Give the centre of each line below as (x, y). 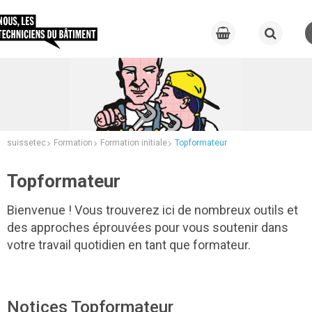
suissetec (26, 142)
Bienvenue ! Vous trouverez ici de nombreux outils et (153, 210)
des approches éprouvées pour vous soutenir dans (148, 227)
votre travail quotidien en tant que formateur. (129, 244)
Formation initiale (134, 142)
